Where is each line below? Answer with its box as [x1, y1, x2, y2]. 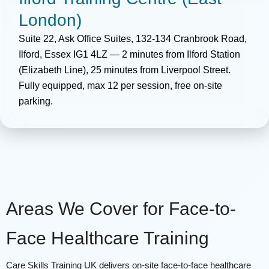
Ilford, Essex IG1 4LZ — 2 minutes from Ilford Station [19, 49, 240, 59]
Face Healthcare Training [6, 228, 209, 248]
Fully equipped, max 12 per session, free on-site [19, 80, 222, 91]
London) [19, 10, 82, 29]
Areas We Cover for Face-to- [6, 198, 236, 219]
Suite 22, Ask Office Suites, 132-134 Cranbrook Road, [19, 33, 247, 44]
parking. [19, 95, 53, 106]
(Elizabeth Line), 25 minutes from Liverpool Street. [19, 64, 231, 75]
